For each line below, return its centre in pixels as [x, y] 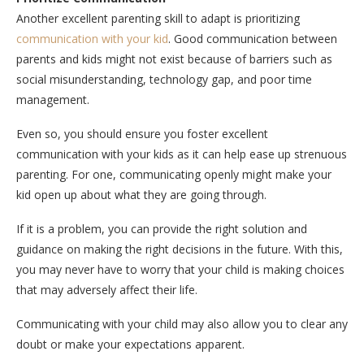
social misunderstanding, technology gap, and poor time [164, 79]
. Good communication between [253, 38]
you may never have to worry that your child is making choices [180, 269]
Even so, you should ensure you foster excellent [142, 133]
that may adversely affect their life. [107, 289]
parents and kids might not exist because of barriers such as [174, 58]
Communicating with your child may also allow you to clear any [182, 323]
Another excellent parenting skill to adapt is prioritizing [158, 18]
